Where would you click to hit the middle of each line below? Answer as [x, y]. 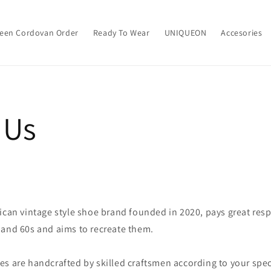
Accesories [242, 33]
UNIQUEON [185, 33]
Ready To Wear [121, 33]
